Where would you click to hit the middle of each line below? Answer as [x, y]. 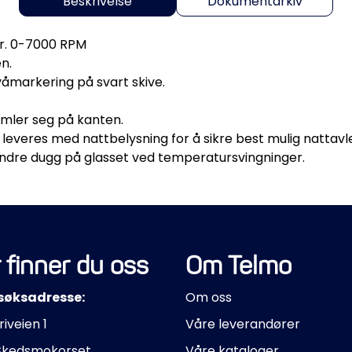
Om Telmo [238, 265]
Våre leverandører [243, 324]
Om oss [209, 297]
